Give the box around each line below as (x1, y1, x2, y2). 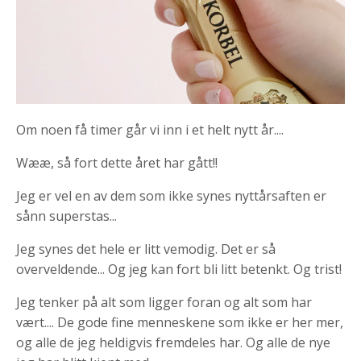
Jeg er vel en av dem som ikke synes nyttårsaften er (16, 186, 326, 205)
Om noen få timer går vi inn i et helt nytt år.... (16, 120, 284, 139)
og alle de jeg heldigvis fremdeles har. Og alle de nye (16, 333, 330, 351)
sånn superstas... (16, 206, 117, 225)
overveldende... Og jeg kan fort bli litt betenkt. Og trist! (16, 259, 345, 278)
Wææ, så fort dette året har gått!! (16, 153, 218, 172)
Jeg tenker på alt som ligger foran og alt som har (16, 293, 312, 311)
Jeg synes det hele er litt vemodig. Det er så (16, 239, 276, 258)
